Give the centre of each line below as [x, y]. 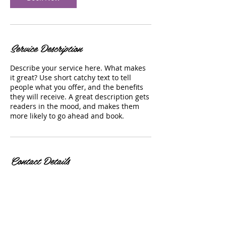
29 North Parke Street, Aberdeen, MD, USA [81, 180]
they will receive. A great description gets [80, 97]
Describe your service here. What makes [78, 68]
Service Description [46, 48]
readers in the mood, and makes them [75, 106]
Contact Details [40, 160]
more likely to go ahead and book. [67, 116]
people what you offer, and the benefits [77, 87]
